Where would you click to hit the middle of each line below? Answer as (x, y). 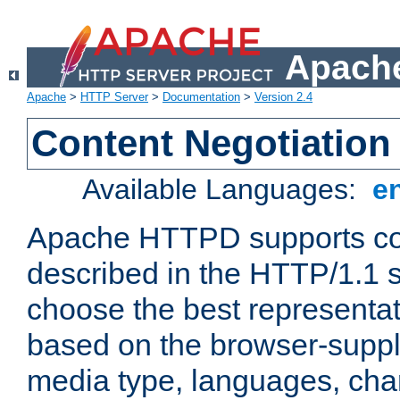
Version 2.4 (283, 97)
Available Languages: (224, 190)
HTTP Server (114, 97)
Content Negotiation (212, 144)
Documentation (201, 97)
